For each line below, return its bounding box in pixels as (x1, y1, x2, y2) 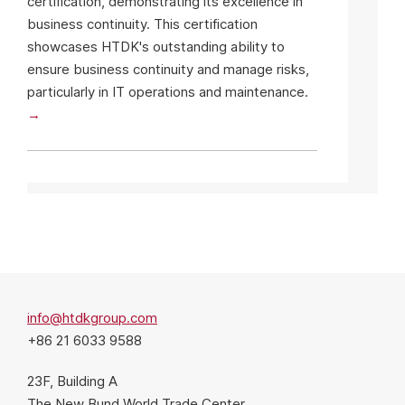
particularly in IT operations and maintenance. (27, 83, 308, 101)
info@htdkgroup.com (27, 309, 157, 327)
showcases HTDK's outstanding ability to (27, 38, 285, 56)
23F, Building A (27, 372, 118, 391)
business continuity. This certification (27, 15, 258, 33)
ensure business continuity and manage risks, (27, 61, 309, 79)
